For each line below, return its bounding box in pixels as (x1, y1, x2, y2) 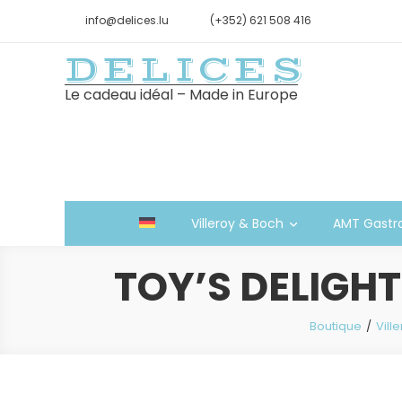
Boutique (310, 318, 362, 335)
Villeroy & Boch (190, 214, 284, 232)
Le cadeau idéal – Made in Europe (65, 84, 298, 105)
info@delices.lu (85, 13, 169, 28)
